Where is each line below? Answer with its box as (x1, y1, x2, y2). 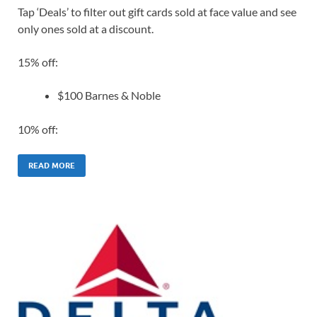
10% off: (18, 122, 58, 137)
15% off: (18, 55, 58, 69)
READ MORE (28, 161, 75, 171)
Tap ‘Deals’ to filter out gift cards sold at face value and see (18, 5, 296, 19)
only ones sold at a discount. (18, 22, 154, 36)
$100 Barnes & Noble (57, 88, 161, 103)
